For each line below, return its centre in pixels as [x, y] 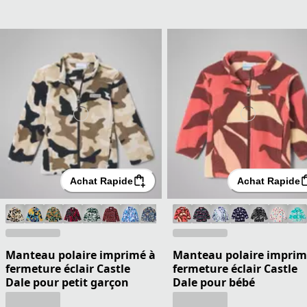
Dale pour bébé [214, 282]
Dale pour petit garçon [67, 282]
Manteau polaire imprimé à [81, 255]
